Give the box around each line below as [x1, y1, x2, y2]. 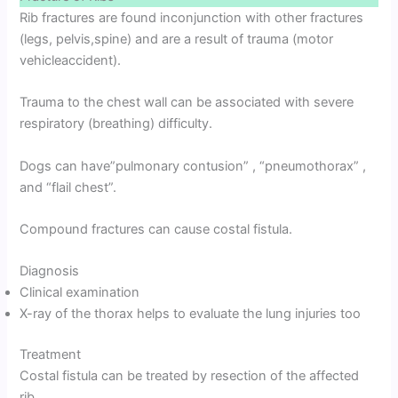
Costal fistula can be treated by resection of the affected [20, 368, 360, 385]
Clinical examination [20, 284, 140, 301]
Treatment [20, 346, 82, 363]
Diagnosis [20, 263, 80, 280]
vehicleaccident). [20, 52, 122, 69]
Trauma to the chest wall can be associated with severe [20, 94, 354, 111]
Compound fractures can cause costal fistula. [20, 221, 293, 238]
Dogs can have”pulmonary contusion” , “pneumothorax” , [20, 157, 367, 174]
